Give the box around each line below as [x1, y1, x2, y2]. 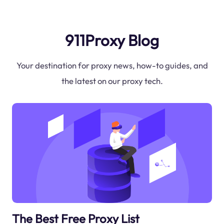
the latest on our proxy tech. [61, 75, 163, 86]
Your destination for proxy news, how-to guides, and [16, 60, 208, 71]
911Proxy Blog [65, 30, 159, 50]
